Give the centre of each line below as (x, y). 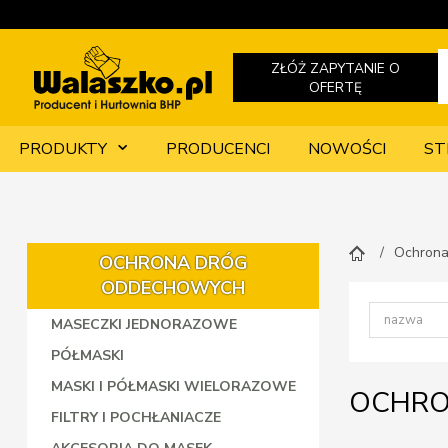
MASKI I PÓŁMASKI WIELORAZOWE (173, 386)
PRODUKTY (63, 149)
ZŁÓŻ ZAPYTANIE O (335, 68)
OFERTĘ (335, 87)
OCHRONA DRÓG (173, 263)
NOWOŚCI (347, 149)
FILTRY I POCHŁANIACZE (135, 417)
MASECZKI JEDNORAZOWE (143, 324)
